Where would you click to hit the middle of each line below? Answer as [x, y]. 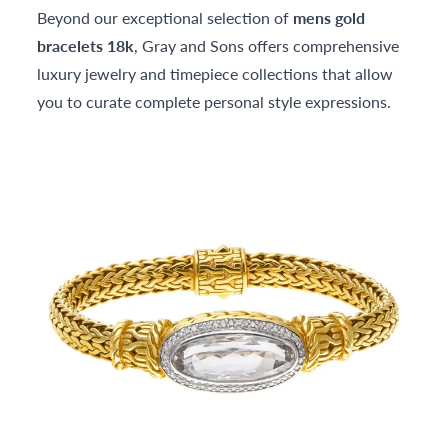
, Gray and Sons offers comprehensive [267, 46]
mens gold [329, 18]
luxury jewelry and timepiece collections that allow [215, 74]
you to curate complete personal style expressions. [214, 102]
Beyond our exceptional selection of [165, 18]
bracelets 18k [86, 46]
